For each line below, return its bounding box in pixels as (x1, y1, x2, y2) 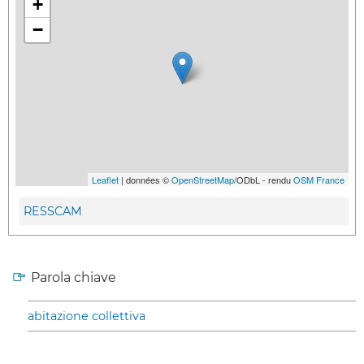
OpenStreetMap (171, 172, 234, 186)
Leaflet (92, 172, 119, 186)
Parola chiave (31, 270, 116, 286)
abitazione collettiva (28, 309, 145, 324)
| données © (119, 172, 171, 186)
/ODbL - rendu (234, 172, 293, 186)
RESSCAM (24, 204, 82, 219)
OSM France (293, 172, 344, 186)
